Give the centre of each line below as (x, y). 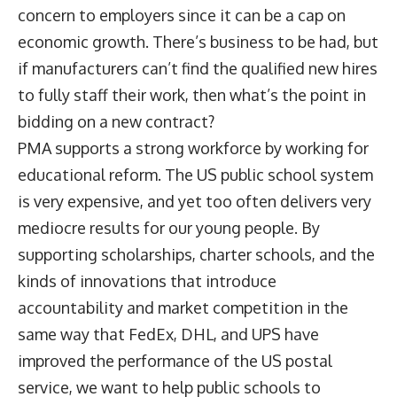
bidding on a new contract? (118, 121)
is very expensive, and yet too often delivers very (195, 201)
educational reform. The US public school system (195, 174)
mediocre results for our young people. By (169, 227)
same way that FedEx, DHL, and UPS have (168, 334)
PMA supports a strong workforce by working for (193, 148)
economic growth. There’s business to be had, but (198, 41)
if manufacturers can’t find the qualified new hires (198, 68)
